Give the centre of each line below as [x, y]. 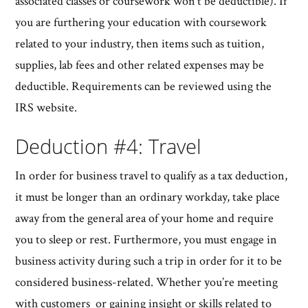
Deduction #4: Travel [109, 146]
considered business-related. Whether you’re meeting [147, 282]
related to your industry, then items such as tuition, [140, 43]
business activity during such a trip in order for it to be [149, 261]
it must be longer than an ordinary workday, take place [148, 197]
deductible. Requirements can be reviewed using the [144, 86]
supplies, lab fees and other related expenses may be [140, 65]
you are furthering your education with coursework [141, 22]
